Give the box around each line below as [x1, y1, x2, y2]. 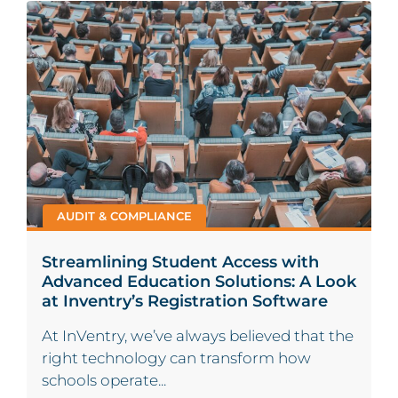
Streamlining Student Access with [42, 251, 319, 273]
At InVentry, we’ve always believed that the [42, 327, 354, 346]
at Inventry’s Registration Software [42, 291, 328, 312]
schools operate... [42, 371, 166, 390]
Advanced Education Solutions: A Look [42, 271, 356, 292]
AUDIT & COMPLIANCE [57, 209, 192, 223]
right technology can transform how [42, 349, 311, 368]
